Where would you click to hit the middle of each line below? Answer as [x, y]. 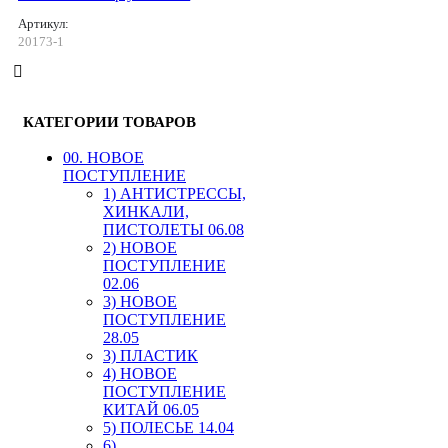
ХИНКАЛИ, [146, 211]
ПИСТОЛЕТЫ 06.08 [173, 229]
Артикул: [45, 23]
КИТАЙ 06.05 [151, 409]
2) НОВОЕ [140, 247]
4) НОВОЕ [140, 373]
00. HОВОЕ [103, 157]
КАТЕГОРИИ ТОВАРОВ [109, 121]
